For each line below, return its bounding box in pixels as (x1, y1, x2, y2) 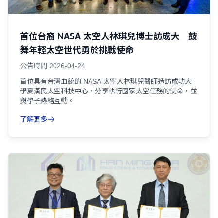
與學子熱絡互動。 (20, 97, 74, 105)
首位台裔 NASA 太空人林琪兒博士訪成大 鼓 (20, 31, 197, 42)
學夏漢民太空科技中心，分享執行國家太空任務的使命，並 (20, 87, 197, 95)
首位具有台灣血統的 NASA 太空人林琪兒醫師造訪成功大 (20, 77, 192, 85)
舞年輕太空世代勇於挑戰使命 (20, 44, 134, 56)
